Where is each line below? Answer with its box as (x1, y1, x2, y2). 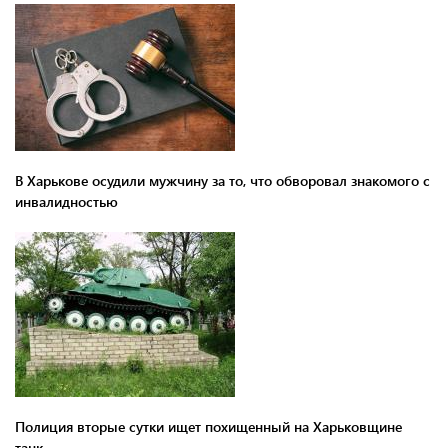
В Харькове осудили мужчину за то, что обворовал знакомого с (15, 170, 430, 190)
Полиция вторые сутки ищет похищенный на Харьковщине (15, 416, 402, 436)
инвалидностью (15, 191, 118, 211)
